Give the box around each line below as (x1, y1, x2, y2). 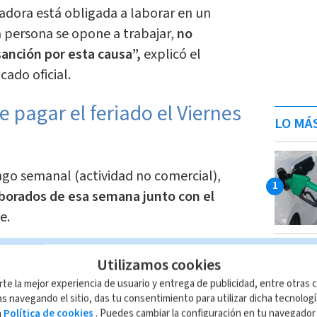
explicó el (140, 45, 201, 65)
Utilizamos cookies (96, 253, 221, 277)
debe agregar (67, 246, 147, 267)
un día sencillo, (146, 246, 239, 267)
